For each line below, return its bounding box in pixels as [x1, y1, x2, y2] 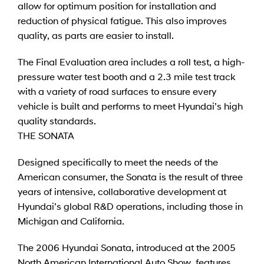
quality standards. [18, 114, 96, 126]
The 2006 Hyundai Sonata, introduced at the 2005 [18, 241, 236, 253]
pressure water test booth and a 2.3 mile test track [18, 70, 235, 82]
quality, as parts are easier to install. [18, 29, 174, 41]
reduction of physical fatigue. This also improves [18, 14, 227, 26]
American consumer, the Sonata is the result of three [18, 170, 243, 182]
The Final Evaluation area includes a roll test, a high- [18, 55, 245, 67]
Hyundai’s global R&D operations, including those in [18, 200, 243, 212]
